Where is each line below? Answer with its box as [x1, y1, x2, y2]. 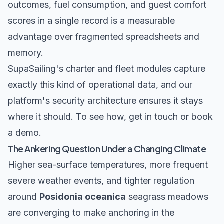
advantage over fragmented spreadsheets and [8, 31, 199, 42]
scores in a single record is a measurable [8, 15, 175, 26]
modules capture [134, 63, 205, 74]
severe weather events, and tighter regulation [8, 175, 194, 186]
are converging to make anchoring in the [8, 207, 174, 218]
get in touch [129, 111, 178, 122]
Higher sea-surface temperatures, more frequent [8, 159, 208, 170]
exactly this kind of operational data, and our [8, 79, 192, 90]
